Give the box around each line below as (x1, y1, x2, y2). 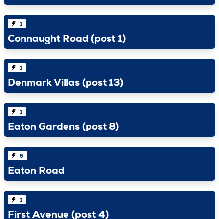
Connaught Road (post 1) (8, 35, 126, 45)
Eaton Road (8, 167, 65, 177)
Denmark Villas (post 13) (8, 79, 123, 89)
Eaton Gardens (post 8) (8, 123, 119, 133)
